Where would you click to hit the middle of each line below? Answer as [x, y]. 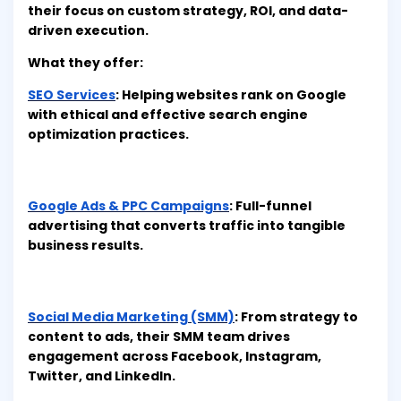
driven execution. [88, 31]
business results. [85, 246]
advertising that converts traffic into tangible [187, 226]
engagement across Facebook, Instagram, [175, 357]
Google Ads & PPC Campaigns [128, 206]
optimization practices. [108, 135]
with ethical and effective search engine [168, 115]
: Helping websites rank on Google [231, 95]
